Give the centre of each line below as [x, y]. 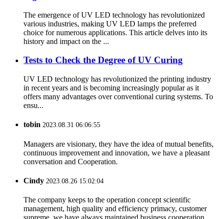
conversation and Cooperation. [71, 161]
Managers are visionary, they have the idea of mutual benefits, [119, 144]
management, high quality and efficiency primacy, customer [115, 209]
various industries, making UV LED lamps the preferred [110, 23]
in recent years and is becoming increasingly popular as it [111, 88]
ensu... [33, 106]
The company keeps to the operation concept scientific [107, 200]
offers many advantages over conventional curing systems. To [118, 97]
